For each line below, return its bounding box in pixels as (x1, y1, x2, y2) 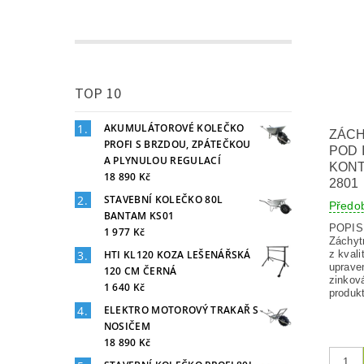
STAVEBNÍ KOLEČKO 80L (103, 192, 223, 206)
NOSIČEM (103, 318, 151, 333)
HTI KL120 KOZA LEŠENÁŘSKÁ (103, 247, 251, 262)
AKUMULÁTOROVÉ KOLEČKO (103, 120, 245, 135)
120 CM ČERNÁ (103, 263, 177, 278)
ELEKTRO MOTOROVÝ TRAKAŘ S (103, 302, 259, 317)
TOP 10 (74, 83, 122, 104)
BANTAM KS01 (103, 208, 175, 223)
